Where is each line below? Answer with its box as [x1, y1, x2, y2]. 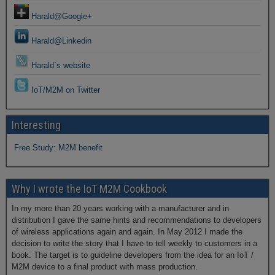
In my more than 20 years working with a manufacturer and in [12, 204, 229, 213]
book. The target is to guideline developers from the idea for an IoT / [12, 250, 254, 260]
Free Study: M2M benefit [14, 143, 103, 152]
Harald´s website [29, 61, 90, 70]
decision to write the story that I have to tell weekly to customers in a [12, 239, 257, 248]
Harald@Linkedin [29, 36, 91, 45]
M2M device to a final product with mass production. [12, 262, 198, 271]
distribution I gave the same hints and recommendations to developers [12, 215, 261, 225]
